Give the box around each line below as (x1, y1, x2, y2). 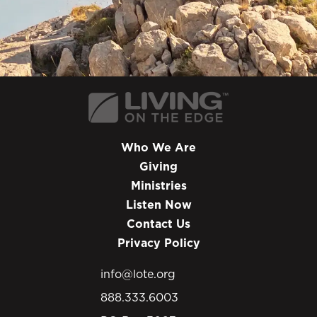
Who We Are (121, 139, 196, 155)
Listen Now (125, 196, 192, 212)
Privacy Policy (117, 234, 200, 250)
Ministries (130, 177, 187, 193)
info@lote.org (100, 265, 175, 282)
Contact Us (127, 215, 190, 231)
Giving (139, 158, 178, 174)
